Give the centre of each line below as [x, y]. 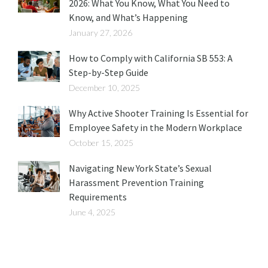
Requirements [98, 197]
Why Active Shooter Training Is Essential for [159, 113]
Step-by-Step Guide [109, 72]
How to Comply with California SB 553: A [151, 58]
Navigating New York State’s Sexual [140, 168]
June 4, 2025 [92, 212]
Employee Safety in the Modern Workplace [156, 127]
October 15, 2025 [101, 142]
